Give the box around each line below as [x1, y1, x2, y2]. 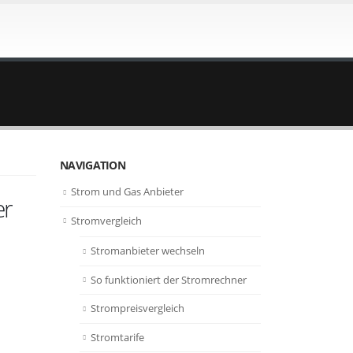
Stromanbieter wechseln [91, 243, 205, 258]
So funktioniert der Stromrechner [91, 272, 247, 287]
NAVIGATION [60, 158, 125, 173]
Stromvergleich [71, 213, 142, 228]
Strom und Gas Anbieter [71, 184, 184, 199]
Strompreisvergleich [91, 301, 184, 316]
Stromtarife [91, 329, 144, 344]
